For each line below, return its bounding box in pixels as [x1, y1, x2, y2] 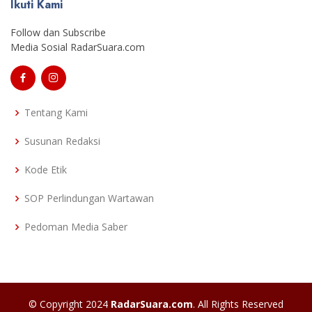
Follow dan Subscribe [10, 26, 106, 40]
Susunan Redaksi [24, 134, 100, 148]
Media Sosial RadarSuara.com [10, 40, 145, 54]
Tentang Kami [24, 106, 88, 120]
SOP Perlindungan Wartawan [24, 192, 154, 205]
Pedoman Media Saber [24, 220, 127, 234]
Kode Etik [24, 163, 67, 177]
